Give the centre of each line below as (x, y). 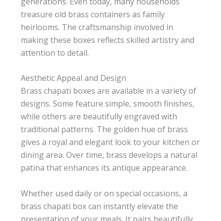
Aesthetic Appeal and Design (74, 78)
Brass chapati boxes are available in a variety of (109, 91)
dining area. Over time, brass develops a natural (109, 155)
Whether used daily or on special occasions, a (104, 193)
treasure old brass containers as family (93, 14)
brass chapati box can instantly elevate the (99, 206)
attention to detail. (55, 53)
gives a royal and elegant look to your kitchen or (110, 142)
